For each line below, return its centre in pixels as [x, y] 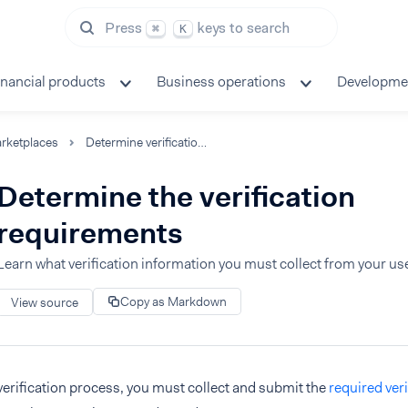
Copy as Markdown [173, 301]
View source [45, 302]
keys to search [244, 28]
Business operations [221, 82]
